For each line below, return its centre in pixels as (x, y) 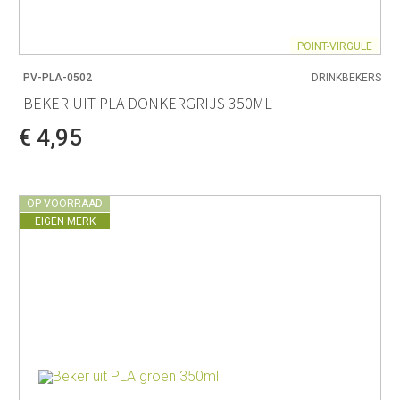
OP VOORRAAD (65, 204)
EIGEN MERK (65, 222)
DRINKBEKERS (346, 78)
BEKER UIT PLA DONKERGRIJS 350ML (148, 104)
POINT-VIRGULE (335, 46)
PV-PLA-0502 (58, 78)
